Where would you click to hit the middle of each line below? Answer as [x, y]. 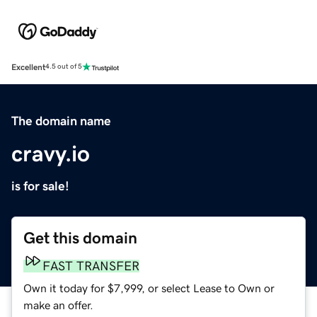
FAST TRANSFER [91, 266]
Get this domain [80, 238]
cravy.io [51, 153]
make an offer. [58, 305]
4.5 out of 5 [64, 67]
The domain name [61, 121]
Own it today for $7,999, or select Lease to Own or [149, 288]
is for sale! [40, 186]
